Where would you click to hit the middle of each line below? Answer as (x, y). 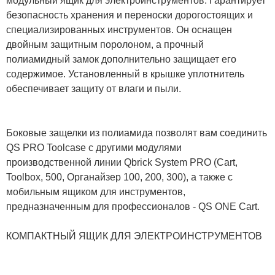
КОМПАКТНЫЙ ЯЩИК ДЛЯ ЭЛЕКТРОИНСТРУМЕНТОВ (134, 236)
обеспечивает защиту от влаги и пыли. (94, 88)
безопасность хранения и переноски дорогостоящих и (130, 15)
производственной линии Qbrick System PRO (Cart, (122, 162)
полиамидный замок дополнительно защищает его (121, 59)
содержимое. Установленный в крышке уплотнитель (125, 74)
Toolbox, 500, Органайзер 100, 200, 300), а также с (119, 177)
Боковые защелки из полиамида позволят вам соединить (137, 133)
